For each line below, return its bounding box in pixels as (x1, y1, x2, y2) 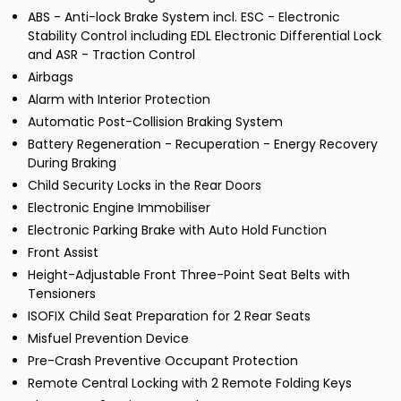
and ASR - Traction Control (28, 46, 195, 64)
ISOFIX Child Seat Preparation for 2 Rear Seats (28, 307, 311, 326)
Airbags (28, 68, 73, 87)
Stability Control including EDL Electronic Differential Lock (28, 27, 381, 46)
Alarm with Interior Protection (28, 90, 210, 109)
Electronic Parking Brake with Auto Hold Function (28, 221, 327, 240)
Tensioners (28, 285, 96, 303)
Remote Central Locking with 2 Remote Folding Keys (28, 374, 352, 393)
